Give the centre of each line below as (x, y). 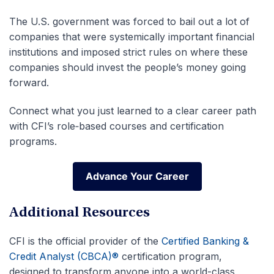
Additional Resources (80, 214)
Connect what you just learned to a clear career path (133, 111)
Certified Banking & (205, 241)
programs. (33, 142)
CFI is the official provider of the (85, 241)
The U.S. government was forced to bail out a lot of (129, 22)
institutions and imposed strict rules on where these (128, 52)
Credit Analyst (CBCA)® (64, 257)
